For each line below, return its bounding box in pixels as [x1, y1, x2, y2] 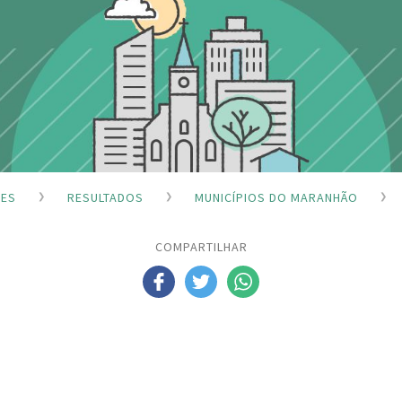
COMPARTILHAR [154, 239, 248, 256]
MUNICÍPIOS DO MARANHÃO [195, 188, 358, 205]
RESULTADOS [67, 188, 144, 205]
